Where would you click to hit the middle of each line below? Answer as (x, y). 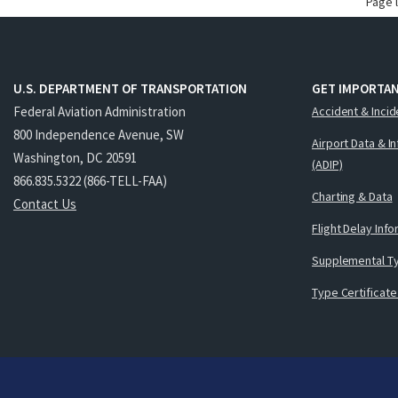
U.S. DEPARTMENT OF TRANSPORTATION (130, 89)
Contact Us (45, 203)
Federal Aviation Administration (99, 111)
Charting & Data (352, 196)
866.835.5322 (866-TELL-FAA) (90, 180)
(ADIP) (327, 164)
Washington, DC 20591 (75, 157)
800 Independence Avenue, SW (99, 134)
